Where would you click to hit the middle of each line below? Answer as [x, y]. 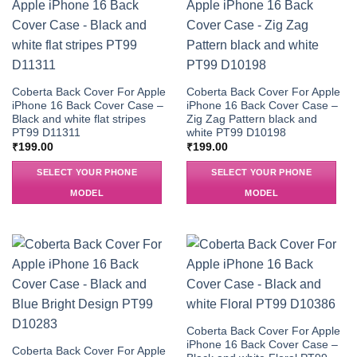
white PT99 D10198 [236, 132]
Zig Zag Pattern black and [251, 119]
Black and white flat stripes [78, 119]
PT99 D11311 [46, 132]
